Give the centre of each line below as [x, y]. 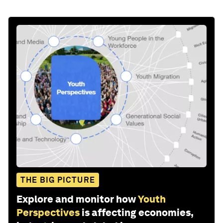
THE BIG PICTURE [58, 180]
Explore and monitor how [76, 199]
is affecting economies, [137, 213]
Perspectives [48, 213]
